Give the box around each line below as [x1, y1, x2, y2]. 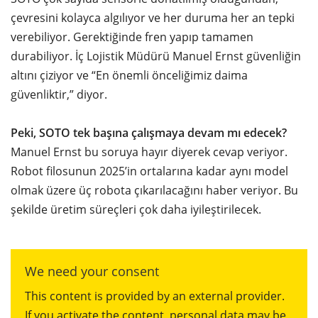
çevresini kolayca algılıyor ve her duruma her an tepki [11, 10, 295, 26]
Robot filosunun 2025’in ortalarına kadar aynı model [11, 163, 288, 180]
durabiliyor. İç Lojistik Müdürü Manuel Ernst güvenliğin [11, 48, 301, 65]
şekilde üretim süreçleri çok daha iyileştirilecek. [11, 202, 261, 218]
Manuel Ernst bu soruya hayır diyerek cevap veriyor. [11, 144, 287, 160]
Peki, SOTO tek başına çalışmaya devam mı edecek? [11, 125, 287, 141]
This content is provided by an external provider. [25, 288, 285, 305]
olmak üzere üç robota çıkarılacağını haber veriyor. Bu [11, 182, 298, 199]
